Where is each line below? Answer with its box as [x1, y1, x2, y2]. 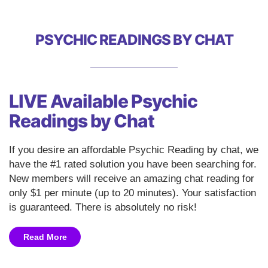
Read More [23, 232, 67, 242]
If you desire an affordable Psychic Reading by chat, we [9, 144, 258, 156]
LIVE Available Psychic [9, 90, 197, 112]
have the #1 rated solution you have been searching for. [9, 159, 257, 170]
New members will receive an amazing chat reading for [9, 173, 254, 185]
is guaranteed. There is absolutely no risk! [9, 202, 197, 214]
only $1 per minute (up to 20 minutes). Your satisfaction [9, 187, 256, 199]
